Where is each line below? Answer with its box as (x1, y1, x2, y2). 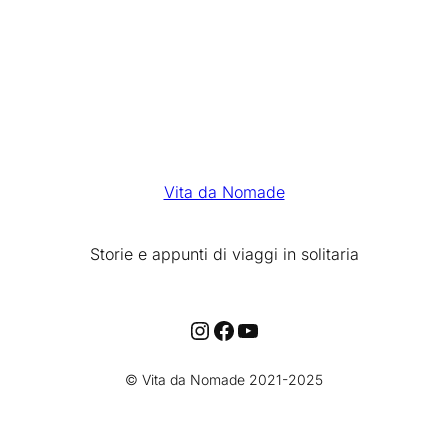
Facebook (211, 314, 319, 344)
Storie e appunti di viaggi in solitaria (89, 243, 359, 264)
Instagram (187, 314, 296, 344)
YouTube (235, 314, 331, 344)
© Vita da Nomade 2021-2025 (125, 370, 323, 388)
